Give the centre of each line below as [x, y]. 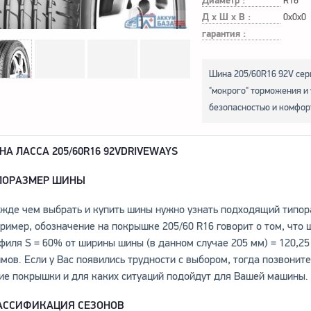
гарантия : [224, 34]
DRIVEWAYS [150, 151]
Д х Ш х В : [226, 17]
